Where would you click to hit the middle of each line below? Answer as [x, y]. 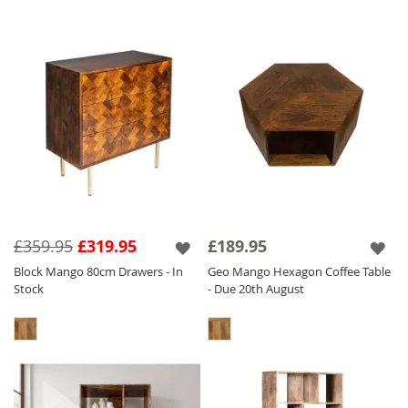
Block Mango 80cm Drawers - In [98, 271]
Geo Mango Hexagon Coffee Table [300, 271]
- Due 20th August [256, 288]
